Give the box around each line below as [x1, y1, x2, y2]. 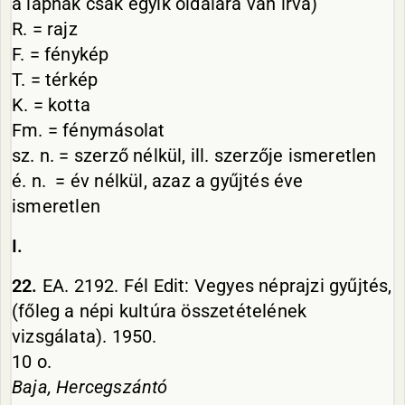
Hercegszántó [56, 376, 168, 398]
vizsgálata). [12, 325, 112, 347]
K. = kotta [12, 94, 90, 116]
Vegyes [193, 275, 259, 297]
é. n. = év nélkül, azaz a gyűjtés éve [12, 170, 304, 192]
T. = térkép [12, 69, 99, 90]
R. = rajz [12, 18, 78, 40]
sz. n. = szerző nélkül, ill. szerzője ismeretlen [12, 145, 377, 166]
